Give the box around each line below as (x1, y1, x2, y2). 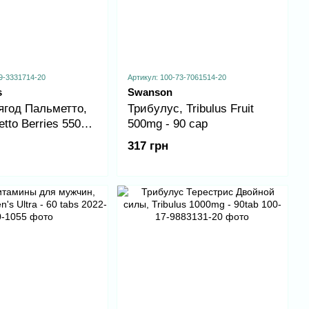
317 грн (127, 139, 168, 153)
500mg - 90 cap (127, 117, 208, 131)
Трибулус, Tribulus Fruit (127, 102, 254, 116)
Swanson (127, 86, 172, 99)
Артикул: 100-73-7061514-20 (127, 73, 226, 82)
